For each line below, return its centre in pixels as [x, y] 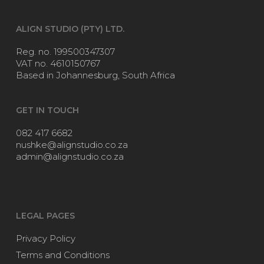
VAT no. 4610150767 [58, 63]
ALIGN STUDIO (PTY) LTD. [70, 29]
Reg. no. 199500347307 [65, 51]
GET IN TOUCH [47, 110]
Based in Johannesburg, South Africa [95, 75]
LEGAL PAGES [45, 215]
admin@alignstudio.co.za [70, 156]
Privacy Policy [45, 238]
